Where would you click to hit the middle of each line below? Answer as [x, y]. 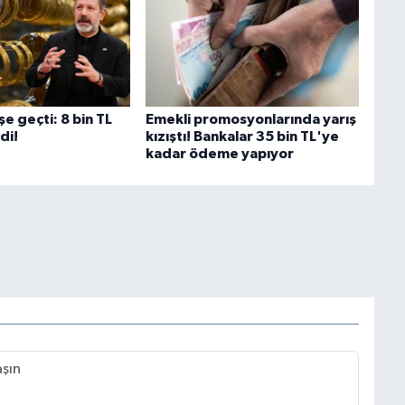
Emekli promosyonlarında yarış [250, 119]
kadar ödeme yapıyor [219, 153]
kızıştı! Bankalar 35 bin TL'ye [242, 136]
